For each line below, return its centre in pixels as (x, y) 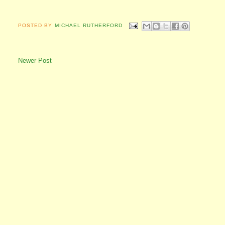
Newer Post (35, 61)
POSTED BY (36, 26)
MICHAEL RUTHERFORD (88, 26)
